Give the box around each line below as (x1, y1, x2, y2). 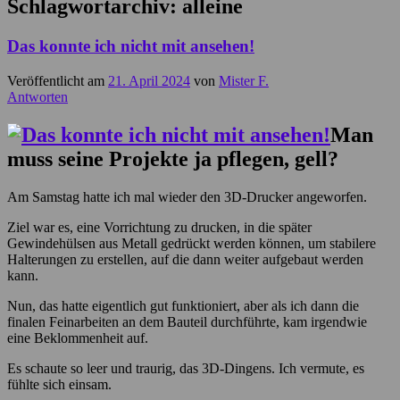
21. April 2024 (108, 72, 190, 88)
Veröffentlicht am (7, 72, 108, 88)
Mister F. (219, 72, 269, 88)
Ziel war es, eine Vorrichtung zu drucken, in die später (7, 219, 312, 235)
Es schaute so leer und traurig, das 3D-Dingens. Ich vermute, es (7, 360, 364, 376)
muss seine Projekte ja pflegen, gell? (7, 146, 338, 171)
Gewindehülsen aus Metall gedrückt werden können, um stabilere (7, 235, 376, 251)
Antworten (7, 88, 68, 104)
